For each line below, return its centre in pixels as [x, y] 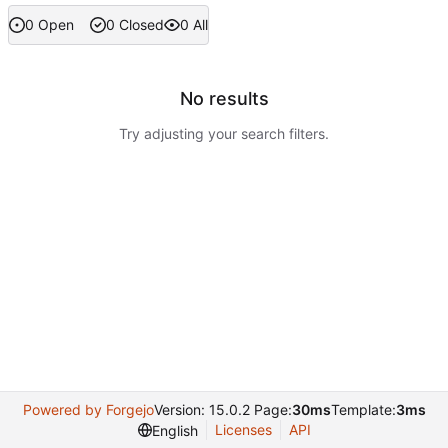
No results [224, 99]
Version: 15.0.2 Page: [222, 409]
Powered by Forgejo [88, 409]
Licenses [243, 429]
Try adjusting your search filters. [224, 134]
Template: [363, 409]
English [174, 430]
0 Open [49, 25]
